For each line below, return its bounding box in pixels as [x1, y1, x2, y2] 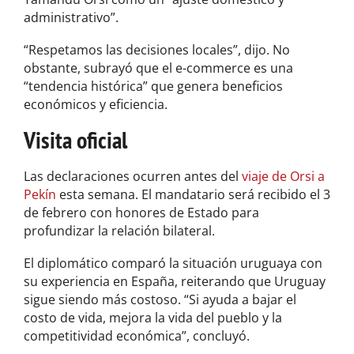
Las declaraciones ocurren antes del [24, 167, 242, 185]
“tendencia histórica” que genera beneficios [24, 77, 283, 95]
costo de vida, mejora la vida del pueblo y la [24, 308, 282, 326]
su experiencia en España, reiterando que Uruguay [24, 272, 326, 290]
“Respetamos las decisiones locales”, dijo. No [24, 40, 290, 58]
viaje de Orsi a [242, 167, 325, 185]
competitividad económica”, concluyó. [24, 326, 250, 345]
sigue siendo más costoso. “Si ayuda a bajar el [24, 290, 296, 308]
